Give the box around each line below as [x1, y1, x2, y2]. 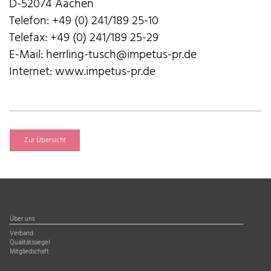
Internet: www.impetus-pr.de [9, 62, 155, 82]
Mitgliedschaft [10, 246, 49, 257]
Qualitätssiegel [10, 237, 50, 248]
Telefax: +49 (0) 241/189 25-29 [9, 28, 158, 48]
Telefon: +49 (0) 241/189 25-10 [9, 11, 158, 31]
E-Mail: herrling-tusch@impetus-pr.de [9, 45, 197, 65]
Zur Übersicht [24, 134, 66, 146]
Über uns [10, 214, 34, 224]
